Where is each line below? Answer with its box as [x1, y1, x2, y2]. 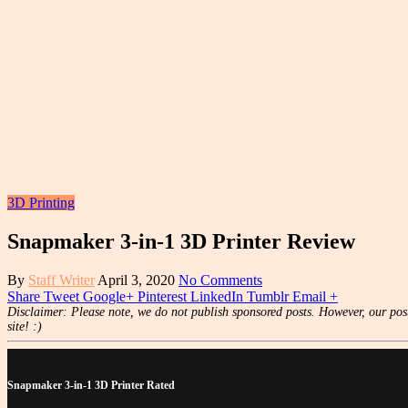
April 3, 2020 [97, 271, 175, 288]
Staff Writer [28, 271, 95, 288]
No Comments [178, 271, 262, 288]
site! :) [7, 319, 42, 333]
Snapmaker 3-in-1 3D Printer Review [7, 229, 355, 253]
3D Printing [7, 195, 75, 210]
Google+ [83, 288, 134, 304]
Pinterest [138, 288, 187, 304]
